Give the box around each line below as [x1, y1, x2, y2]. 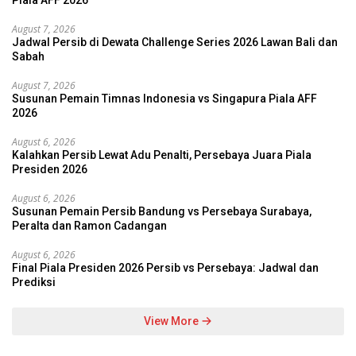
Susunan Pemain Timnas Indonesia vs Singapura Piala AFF [12, 92, 317, 106]
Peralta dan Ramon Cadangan [12, 219, 167, 233]
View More [144, 315, 201, 328]
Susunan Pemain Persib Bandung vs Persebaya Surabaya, [12, 205, 311, 219]
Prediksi [12, 276, 56, 289]
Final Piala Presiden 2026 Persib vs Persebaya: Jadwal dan [12, 261, 319, 275]
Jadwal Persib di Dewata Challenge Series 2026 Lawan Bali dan [12, 36, 338, 49]
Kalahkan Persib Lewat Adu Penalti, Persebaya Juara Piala [12, 149, 311, 162]
